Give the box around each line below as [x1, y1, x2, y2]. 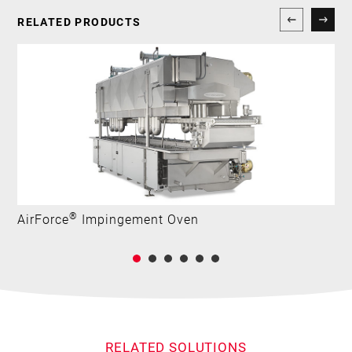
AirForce [17, 210, 70, 227]
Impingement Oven [78, 210, 200, 227]
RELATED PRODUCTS [17, 13, 141, 29]
